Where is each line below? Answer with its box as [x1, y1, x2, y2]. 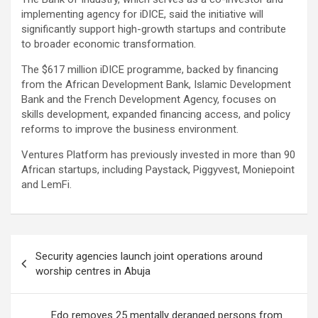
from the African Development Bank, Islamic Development [21, 78, 291, 92]
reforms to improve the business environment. [21, 123, 238, 136]
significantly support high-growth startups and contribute [21, 23, 286, 36]
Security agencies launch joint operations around [35, 250, 263, 263]
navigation [10, 258, 93, 279]
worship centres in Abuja [35, 265, 150, 278]
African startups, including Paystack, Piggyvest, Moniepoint [21, 163, 295, 177]
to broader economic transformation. [21, 38, 196, 51]
